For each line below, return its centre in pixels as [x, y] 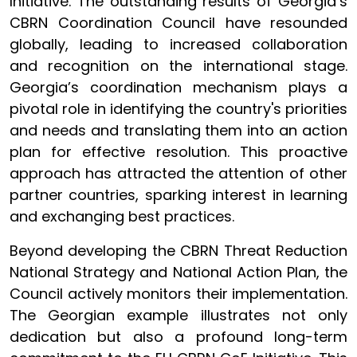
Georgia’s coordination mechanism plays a [178, 87]
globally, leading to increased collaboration [178, 44]
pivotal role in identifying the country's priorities [178, 109]
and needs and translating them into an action [178, 130]
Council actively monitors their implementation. [178, 294]
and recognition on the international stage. [178, 66]
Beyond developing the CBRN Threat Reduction [178, 251]
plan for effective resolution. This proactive [178, 152]
